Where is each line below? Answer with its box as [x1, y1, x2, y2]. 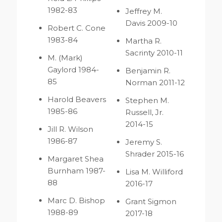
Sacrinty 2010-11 [125, 48, 183, 58]
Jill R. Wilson [47, 124, 93, 134]
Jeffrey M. [125, 6, 165, 16]
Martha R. [125, 36, 162, 46]
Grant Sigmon [125, 197, 177, 207]
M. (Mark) [47, 53, 83, 63]
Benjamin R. [125, 66, 171, 76]
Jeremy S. [125, 137, 163, 147]
